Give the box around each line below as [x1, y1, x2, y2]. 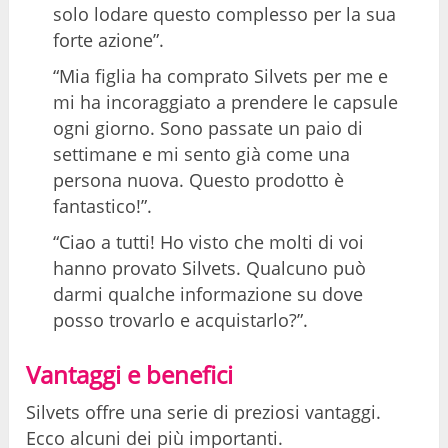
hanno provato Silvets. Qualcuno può [53, 255, 367, 280]
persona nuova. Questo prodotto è [53, 167, 345, 192]
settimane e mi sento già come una [53, 141, 351, 166]
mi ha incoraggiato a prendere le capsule [53, 89, 399, 114]
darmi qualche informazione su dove [53, 281, 364, 306]
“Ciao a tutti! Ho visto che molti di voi [53, 229, 365, 254]
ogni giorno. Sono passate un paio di [53, 115, 364, 140]
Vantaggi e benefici [26, 357, 234, 391]
